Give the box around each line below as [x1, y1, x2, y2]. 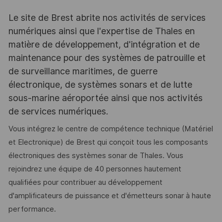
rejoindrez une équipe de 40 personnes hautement [8, 165, 181, 174]
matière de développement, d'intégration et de [8, 39, 200, 50]
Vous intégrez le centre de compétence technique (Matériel [8, 124, 213, 134]
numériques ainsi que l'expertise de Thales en [8, 25, 195, 36]
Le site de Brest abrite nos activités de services [8, 12, 206, 23]
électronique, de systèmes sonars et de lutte [8, 79, 192, 90]
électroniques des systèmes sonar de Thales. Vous [8, 151, 183, 161]
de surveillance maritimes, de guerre [8, 65, 158, 76]
